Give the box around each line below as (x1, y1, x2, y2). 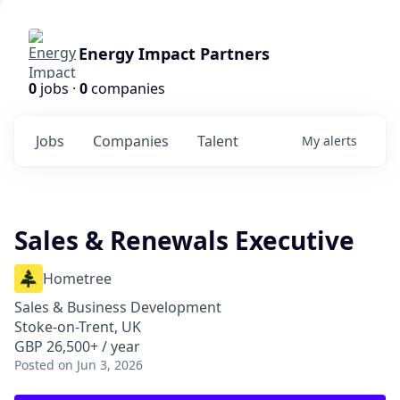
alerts (323, 132, 357, 149)
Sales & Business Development (14, 297, 221, 317)
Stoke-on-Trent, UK (14, 317, 141, 337)
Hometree (43, 269, 112, 288)
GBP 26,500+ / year (14, 337, 140, 356)
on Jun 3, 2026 (58, 356, 143, 373)
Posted (14, 356, 54, 373)
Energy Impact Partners (79, 43, 270, 64)
